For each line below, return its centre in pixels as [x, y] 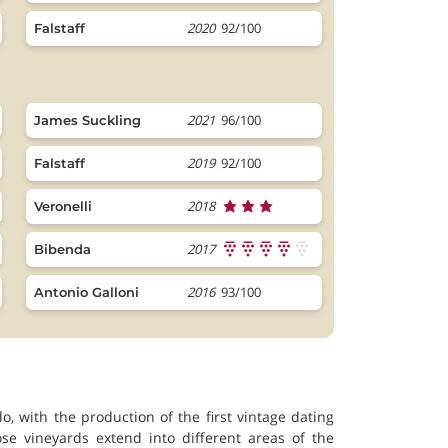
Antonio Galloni [86, 292]
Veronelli [62, 206]
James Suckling [87, 120]
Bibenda [62, 249]
